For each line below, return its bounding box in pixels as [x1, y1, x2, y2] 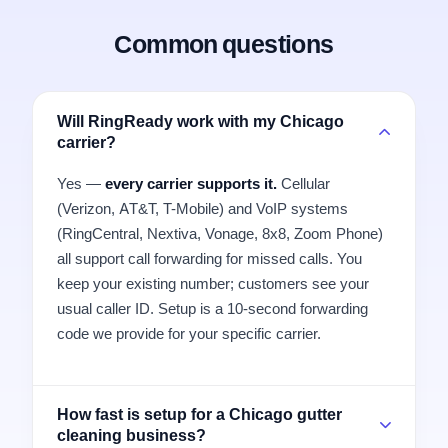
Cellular [277, 174, 330, 194]
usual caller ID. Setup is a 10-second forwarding [57, 299, 368, 319]
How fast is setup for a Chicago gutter [57, 403, 342, 424]
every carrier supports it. [105, 174, 277, 194]
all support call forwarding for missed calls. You [57, 249, 362, 269]
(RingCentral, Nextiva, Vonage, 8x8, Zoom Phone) [57, 224, 383, 244]
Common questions [114, 29, 334, 60]
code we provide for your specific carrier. [57, 324, 321, 344]
